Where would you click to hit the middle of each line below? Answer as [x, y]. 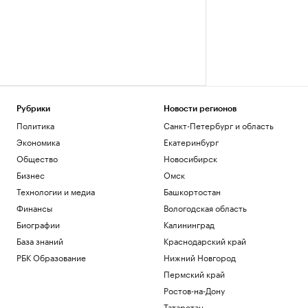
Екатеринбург [191, 141]
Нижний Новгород [199, 257]
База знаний [40, 240]
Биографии [38, 224]
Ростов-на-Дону [194, 290]
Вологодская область [205, 207]
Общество [37, 158]
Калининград [189, 224]
